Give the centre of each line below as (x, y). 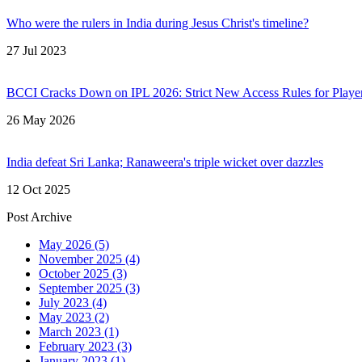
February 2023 (76, 347)
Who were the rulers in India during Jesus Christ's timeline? (158, 23)
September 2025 (80, 288)
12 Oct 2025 (38, 190)
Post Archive (39, 217)
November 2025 (80, 259)
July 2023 (64, 303)
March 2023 (70, 332)
